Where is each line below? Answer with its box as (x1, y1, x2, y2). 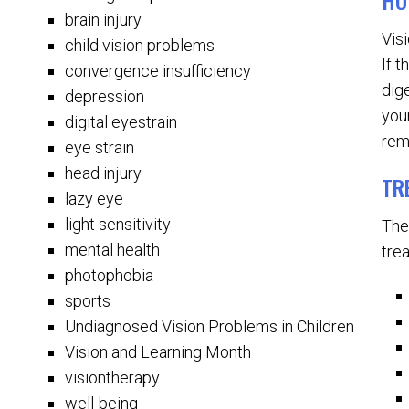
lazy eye (65, 189, 124, 208)
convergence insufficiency (65, 61, 252, 80)
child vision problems (65, 36, 215, 55)
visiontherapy (65, 368, 161, 387)
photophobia (65, 266, 154, 285)
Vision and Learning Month (65, 342, 252, 362)
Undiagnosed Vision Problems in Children (65, 317, 355, 336)
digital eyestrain (65, 112, 178, 131)
